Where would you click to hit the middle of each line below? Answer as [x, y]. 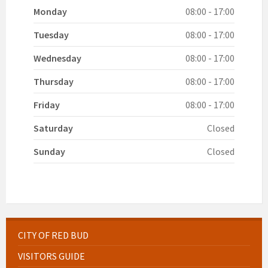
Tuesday [51, 34]
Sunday [49, 151]
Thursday [54, 81]
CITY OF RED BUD [53, 235]
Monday [50, 11]
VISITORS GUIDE [51, 256]
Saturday [53, 128]
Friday [47, 104]
